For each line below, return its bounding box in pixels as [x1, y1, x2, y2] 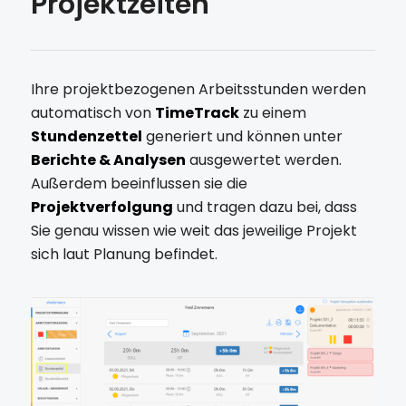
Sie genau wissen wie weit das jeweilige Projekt [30, 220, 357, 242]
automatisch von [30, 102, 155, 124]
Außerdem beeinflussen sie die [30, 173, 247, 195]
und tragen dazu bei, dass [176, 197, 357, 218]
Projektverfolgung [30, 197, 173, 218]
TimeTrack [154, 102, 239, 124]
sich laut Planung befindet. [30, 244, 217, 266]
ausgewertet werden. [185, 150, 342, 171]
